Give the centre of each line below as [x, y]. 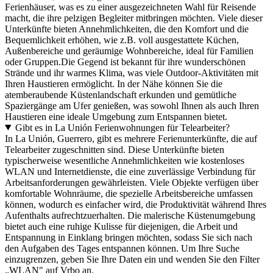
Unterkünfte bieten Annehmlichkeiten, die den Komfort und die [127, 29]
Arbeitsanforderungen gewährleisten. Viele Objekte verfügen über [132, 182]
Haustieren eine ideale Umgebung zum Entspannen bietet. [116, 116]
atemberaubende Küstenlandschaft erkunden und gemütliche [121, 94]
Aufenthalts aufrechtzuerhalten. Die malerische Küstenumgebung [130, 215]
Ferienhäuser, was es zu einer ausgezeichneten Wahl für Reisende [130, 7]
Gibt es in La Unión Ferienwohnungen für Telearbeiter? [122, 127]
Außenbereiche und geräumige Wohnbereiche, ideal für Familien [129, 51]
